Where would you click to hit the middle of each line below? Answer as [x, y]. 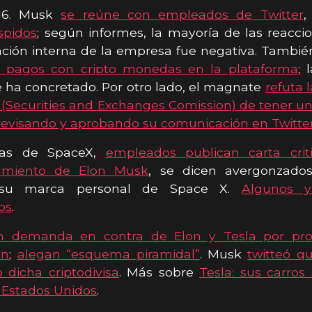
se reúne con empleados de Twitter [182, 14]
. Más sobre [159, 272]
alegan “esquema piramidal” [108, 253]
